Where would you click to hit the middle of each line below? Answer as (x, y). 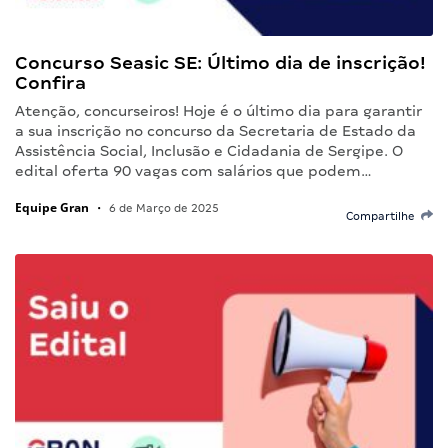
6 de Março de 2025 (162, 207)
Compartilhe (383, 215)
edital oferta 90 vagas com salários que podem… (193, 170)
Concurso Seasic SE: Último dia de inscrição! (220, 62)
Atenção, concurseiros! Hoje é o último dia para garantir (218, 110)
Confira (50, 82)
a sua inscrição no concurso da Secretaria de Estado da (215, 130)
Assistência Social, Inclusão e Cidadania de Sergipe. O (209, 150)
